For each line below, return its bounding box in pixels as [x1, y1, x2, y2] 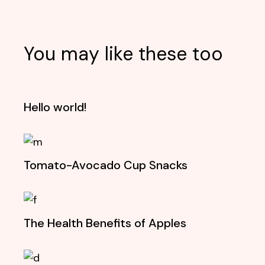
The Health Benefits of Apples [24, 215, 187, 231]
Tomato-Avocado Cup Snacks [24, 157, 188, 173]
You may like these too [24, 41, 224, 66]
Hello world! [24, 99, 87, 115]
